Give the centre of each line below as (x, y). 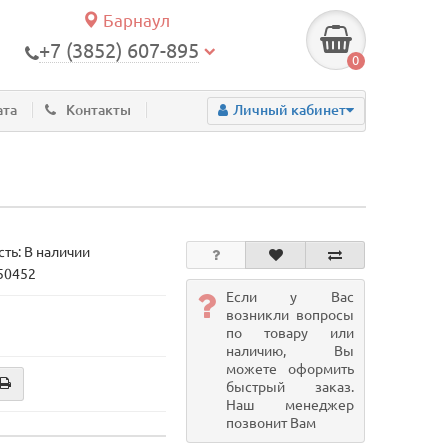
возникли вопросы (289, 315)
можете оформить (289, 369)
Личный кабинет (289, 110)
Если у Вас (289, 297)
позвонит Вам (270, 423)
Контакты (99, 110)
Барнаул (134, 20)
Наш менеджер (289, 405)
